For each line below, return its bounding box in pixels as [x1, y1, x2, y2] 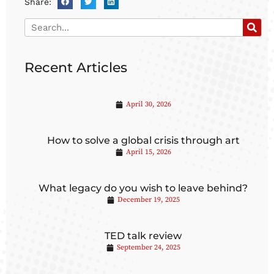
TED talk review [105, 230, 182, 242]
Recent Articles [24, 59, 127, 76]
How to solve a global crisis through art [46, 135, 240, 146]
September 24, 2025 [116, 243, 180, 252]
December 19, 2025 [117, 195, 180, 204]
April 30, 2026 [125, 100, 171, 109]
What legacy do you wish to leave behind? [39, 182, 248, 194]
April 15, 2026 [125, 147, 171, 157]
